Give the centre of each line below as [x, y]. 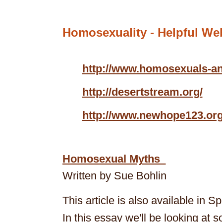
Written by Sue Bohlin [114, 176]
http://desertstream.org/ [142, 92]
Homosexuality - [110, 33]
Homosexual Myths [114, 159]
